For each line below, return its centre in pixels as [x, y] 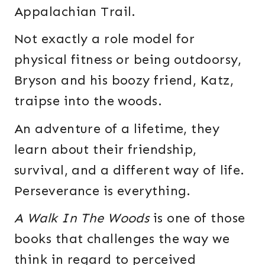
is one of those [199, 218]
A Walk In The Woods [84, 218]
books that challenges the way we [122, 238]
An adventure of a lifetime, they [117, 128]
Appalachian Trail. [77, 12]
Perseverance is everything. [103, 190]
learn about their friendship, [106, 149]
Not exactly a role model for [105, 39]
